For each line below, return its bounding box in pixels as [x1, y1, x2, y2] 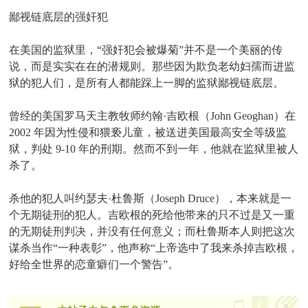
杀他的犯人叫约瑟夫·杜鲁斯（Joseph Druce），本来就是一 [9, 192, 292, 204]
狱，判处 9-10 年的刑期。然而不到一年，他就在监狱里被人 [9, 143, 299, 155]
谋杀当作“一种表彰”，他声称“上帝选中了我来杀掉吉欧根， [9, 242, 299, 254]
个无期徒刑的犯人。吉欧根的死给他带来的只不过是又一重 [9, 209, 296, 221]
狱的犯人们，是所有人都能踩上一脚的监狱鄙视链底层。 [9, 77, 285, 89]
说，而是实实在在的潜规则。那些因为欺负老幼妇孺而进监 [9, 60, 296, 72]
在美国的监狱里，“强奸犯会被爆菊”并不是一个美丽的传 [9, 44, 283, 56]
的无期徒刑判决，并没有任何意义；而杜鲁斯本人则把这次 [9, 225, 296, 237]
